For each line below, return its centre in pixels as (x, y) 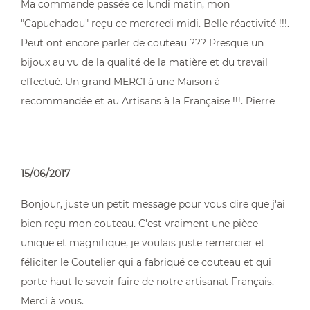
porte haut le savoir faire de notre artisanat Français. (147, 282)
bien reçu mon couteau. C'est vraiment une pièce (139, 224)
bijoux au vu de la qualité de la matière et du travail (144, 62)
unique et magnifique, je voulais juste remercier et (143, 243)
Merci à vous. (52, 301)
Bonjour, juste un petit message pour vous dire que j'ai (153, 204)
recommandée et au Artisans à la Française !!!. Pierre (148, 101)
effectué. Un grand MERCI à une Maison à (120, 82)
